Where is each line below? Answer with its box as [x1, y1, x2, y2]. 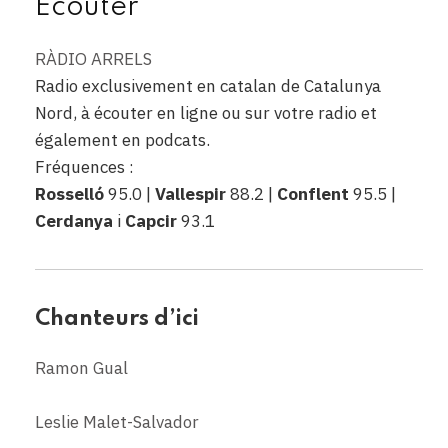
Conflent [277, 182, 349, 205]
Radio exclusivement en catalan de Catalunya [35, 74, 381, 97]
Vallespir [155, 182, 226, 205]
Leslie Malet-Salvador [35, 410, 199, 433]
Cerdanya [35, 209, 113, 232]
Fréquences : [35, 155, 134, 178]
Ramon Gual [35, 357, 128, 380]
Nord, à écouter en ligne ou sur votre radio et [35, 101, 377, 124]
